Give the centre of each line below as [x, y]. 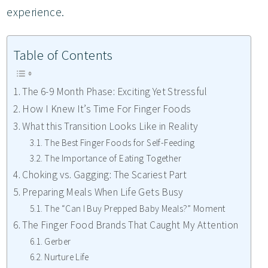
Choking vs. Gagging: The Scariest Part [106, 175]
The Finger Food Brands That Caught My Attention [130, 225]
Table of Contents [63, 55]
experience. [37, 12]
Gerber [59, 242]
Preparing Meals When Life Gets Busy [103, 192]
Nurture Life [68, 257]
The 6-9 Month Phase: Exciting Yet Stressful [116, 92]
